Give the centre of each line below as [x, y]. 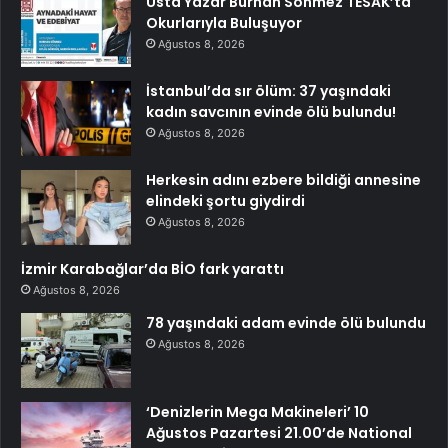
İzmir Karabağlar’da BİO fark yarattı [152, 268]
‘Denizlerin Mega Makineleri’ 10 [257, 411]
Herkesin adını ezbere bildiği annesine [283, 179]
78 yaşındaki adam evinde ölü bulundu [286, 322]
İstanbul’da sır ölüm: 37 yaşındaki [268, 90]
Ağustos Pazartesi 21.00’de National [279, 432]
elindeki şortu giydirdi [225, 200]
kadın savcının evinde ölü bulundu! [271, 111]
